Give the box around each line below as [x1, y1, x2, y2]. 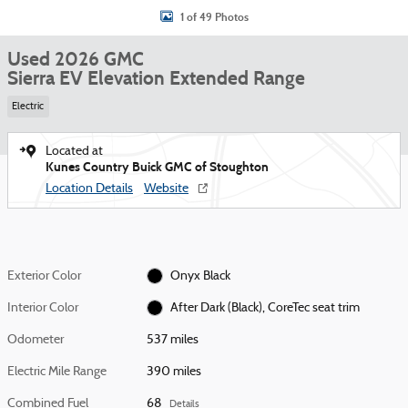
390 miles [147, 364, 202, 379]
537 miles [147, 332, 199, 347]
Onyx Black [169, 269, 230, 283]
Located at [46, 144, 103, 158]
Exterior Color [7, 269, 81, 283]
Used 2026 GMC [7, 47, 144, 71]
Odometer [7, 332, 64, 347]
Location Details [46, 181, 133, 196]
